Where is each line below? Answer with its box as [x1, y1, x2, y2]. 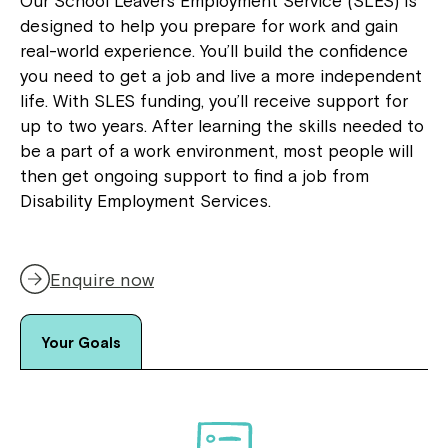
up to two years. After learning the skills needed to [20, 116, 424, 136]
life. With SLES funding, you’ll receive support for [20, 91, 408, 111]
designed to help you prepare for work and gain [20, 16, 398, 36]
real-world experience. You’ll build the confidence [20, 41, 408, 61]
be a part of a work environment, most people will [20, 141, 413, 161]
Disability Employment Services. [20, 191, 271, 211]
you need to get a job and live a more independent [20, 66, 422, 86]
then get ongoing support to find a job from [20, 166, 369, 186]
